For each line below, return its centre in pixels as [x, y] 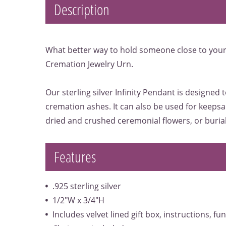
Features [75, 157]
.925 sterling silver [87, 186]
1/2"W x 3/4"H [78, 200]
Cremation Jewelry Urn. [89, 64]
